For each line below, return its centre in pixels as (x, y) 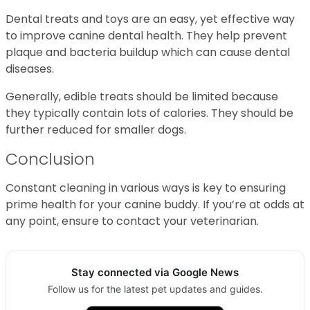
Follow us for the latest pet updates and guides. (155, 289)
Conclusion (50, 159)
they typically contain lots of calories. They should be (149, 113)
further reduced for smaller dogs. (96, 130)
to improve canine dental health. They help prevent (146, 36)
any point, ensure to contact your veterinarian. (132, 221)
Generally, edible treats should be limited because (142, 97)
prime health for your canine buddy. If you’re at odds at (155, 205)
